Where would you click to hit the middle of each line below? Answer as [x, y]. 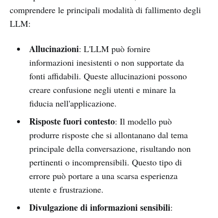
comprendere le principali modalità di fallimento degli [105, 9]
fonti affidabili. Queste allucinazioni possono [108, 76]
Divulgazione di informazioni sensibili [100, 207]
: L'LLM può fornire [114, 48]
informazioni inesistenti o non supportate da [106, 62]
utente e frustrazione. [66, 189]
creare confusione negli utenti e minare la [102, 89]
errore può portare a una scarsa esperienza [103, 175]
